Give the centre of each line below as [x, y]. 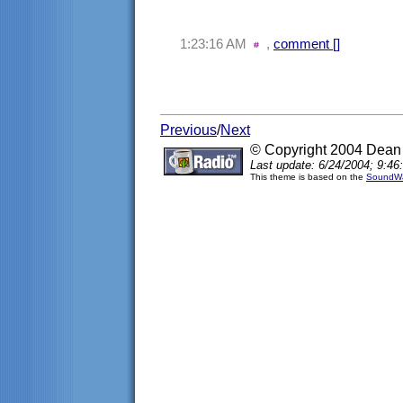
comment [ [305, 44]
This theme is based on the [308, 177]
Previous [188, 130]
